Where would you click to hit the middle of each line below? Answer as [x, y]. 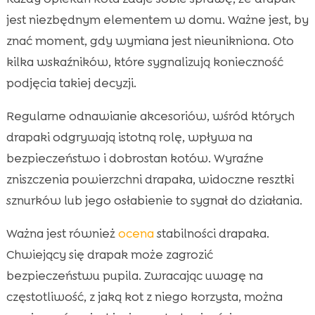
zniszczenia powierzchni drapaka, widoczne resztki [150, 179]
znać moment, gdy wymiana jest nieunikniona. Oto [150, 40]
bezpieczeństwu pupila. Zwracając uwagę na [134, 275]
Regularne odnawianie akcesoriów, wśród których [150, 116]
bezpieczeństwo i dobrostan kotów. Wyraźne [135, 158]
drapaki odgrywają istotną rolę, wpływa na [129, 137]
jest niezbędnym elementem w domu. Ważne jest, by [157, 19]
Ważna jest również [62, 233]
